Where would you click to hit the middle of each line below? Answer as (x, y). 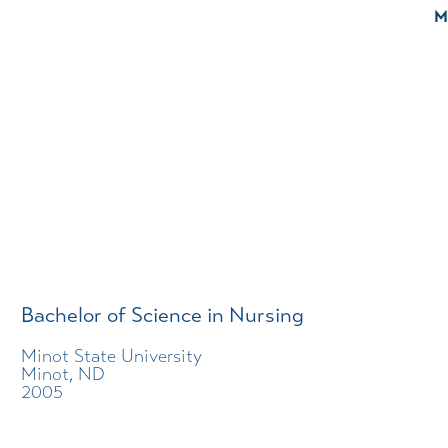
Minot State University (112, 355)
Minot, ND (63, 373)
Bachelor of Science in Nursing (163, 315)
